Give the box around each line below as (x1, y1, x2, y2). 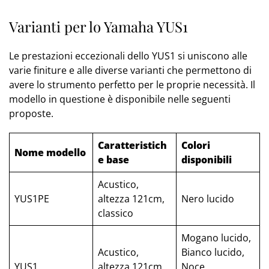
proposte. (9, 107, 53, 121)
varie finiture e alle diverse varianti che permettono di (9, 64, 252, 77)
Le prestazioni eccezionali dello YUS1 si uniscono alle (9, 49, 247, 63)
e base (98, 153, 129, 167)
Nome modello (14, 146, 86, 160)
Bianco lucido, (181, 246, 244, 259)
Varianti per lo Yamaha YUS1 (9, 17, 188, 37)
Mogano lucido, (181, 231, 251, 245)
